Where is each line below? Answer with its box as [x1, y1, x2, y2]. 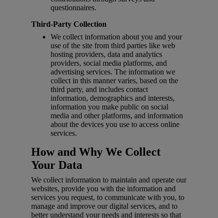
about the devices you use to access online [51, 120, 180, 129]
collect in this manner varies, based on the [51, 76, 178, 85]
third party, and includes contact [51, 85, 148, 94]
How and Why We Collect [31, 145, 161, 159]
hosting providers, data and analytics [51, 50, 162, 59]
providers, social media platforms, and [51, 59, 167, 68]
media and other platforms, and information [51, 111, 183, 120]
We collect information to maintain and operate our [31, 176, 186, 184]
